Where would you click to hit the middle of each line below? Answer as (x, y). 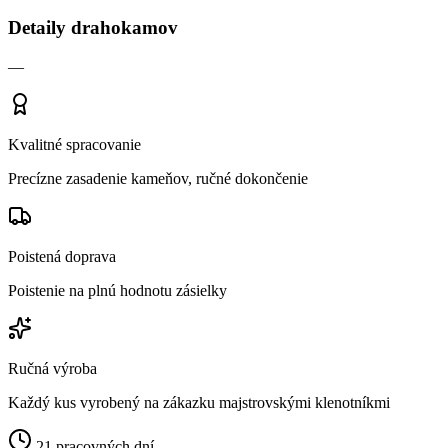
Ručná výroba (52, 368)
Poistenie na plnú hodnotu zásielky (117, 290)
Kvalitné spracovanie (74, 144)
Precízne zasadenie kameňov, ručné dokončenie (158, 178)
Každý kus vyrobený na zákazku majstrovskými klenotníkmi (199, 402)
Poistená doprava (62, 256)
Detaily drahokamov (93, 28)
